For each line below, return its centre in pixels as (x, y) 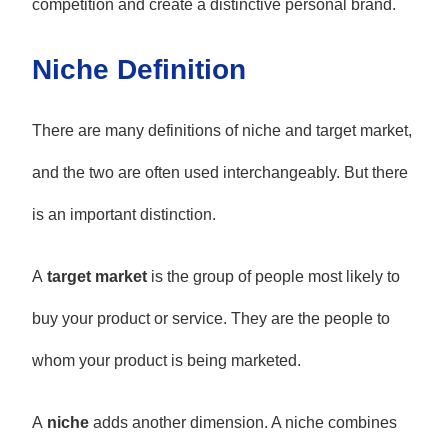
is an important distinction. (123, 215)
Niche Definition (138, 70)
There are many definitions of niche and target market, (221, 131)
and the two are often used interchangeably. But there (219, 173)
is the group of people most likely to (273, 277)
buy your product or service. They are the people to (210, 319)
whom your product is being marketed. (166, 361)
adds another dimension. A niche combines (242, 423)
